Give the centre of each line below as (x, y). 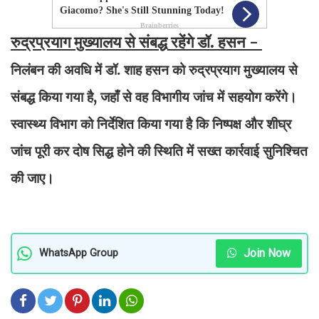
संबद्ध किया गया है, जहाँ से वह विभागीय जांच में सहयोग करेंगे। (154, 96)
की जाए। (32, 178)
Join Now (266, 253)
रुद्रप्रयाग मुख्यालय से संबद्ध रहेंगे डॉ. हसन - (136, 42)
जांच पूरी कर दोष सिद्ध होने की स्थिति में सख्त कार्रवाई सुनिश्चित (159, 151)
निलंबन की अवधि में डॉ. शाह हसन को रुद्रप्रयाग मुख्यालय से (154, 69)
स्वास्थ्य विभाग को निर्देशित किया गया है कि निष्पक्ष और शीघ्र (151, 124)
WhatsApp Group (79, 253)
